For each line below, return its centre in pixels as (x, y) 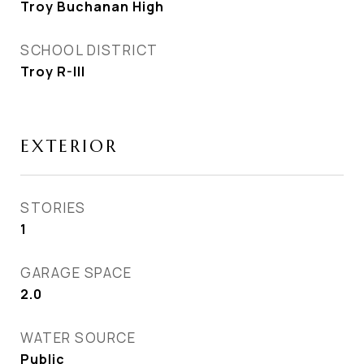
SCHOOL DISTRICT (89, 50)
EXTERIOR (69, 146)
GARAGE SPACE (76, 273)
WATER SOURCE (78, 338)
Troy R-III (53, 71)
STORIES (53, 208)
